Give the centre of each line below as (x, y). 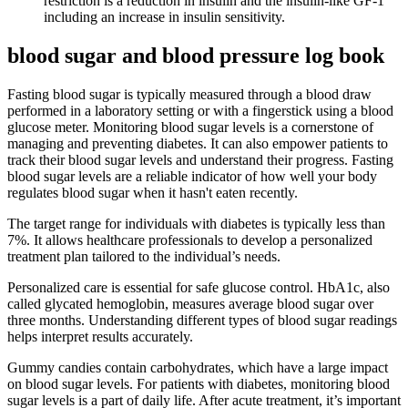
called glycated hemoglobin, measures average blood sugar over (190, 304)
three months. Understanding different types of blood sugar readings (202, 321)
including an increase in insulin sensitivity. (164, 17)
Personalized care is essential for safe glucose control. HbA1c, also (199, 288)
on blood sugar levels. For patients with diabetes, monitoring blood (199, 384)
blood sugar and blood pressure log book (196, 56)
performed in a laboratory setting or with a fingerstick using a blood (200, 111)
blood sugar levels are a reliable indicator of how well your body (192, 177)
